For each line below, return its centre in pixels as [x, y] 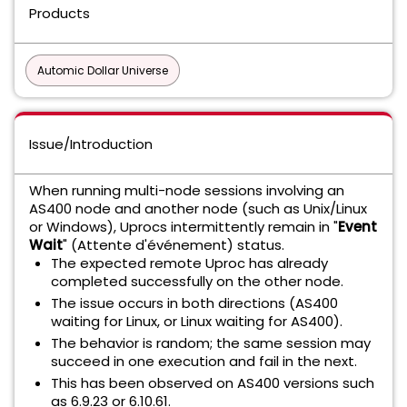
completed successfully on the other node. [197, 281]
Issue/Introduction [91, 144]
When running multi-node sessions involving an [187, 190]
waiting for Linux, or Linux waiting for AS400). [197, 321]
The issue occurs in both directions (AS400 [194, 303]
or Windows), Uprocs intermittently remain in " [184, 227]
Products [60, 13]
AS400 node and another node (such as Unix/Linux [198, 208]
